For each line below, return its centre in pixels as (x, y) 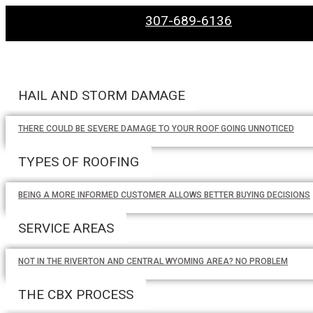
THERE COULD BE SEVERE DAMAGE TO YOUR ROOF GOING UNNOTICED (156, 129)
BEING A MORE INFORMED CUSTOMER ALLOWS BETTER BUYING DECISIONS (164, 195)
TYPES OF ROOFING (79, 162)
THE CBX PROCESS (76, 294)
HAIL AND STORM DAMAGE (102, 95)
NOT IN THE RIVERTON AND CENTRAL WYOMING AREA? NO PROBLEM (153, 261)
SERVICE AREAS (66, 228)
